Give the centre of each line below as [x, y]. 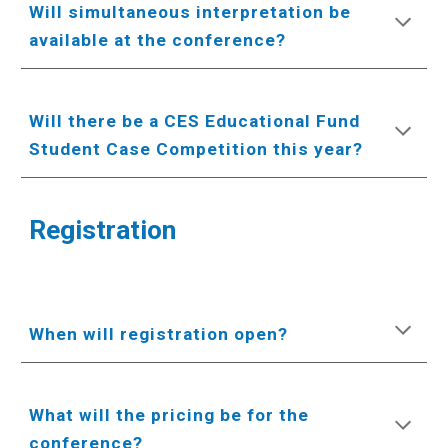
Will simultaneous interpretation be [190, 12]
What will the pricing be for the [169, 415]
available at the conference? [158, 40]
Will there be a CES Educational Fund [195, 121]
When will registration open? [159, 334]
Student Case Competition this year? [196, 149]
